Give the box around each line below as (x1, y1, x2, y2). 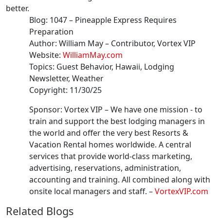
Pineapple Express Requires (75, 15, 177, 26)
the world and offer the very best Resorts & (29, 127, 188, 139)
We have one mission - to (110, 104, 202, 115)
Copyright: (29, 85, 70, 96)
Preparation (29, 26, 73, 37)
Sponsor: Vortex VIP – (29, 104, 110, 115)
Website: (29, 50, 63, 61)
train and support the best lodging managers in (29, 116, 205, 127)
